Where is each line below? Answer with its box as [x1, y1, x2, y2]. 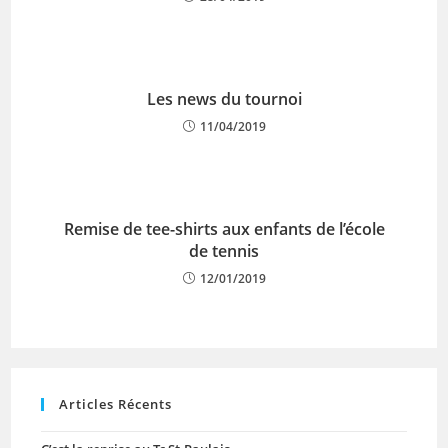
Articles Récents [59, 395, 173, 413]
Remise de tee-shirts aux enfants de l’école [63, 218, 385, 240]
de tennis [189, 240, 259, 262]
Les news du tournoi [146, 88, 302, 110]
